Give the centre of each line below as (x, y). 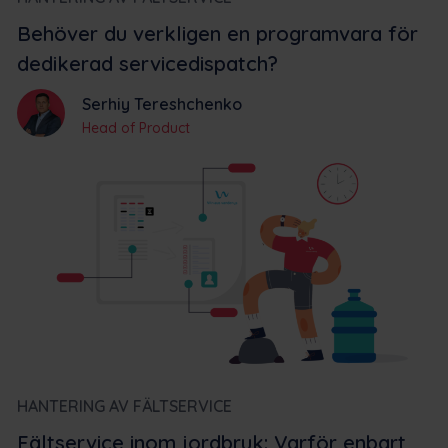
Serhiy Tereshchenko (162, 103)
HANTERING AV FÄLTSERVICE (124, 405)
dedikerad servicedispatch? (147, 63)
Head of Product (136, 127)
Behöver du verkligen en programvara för (217, 33)
